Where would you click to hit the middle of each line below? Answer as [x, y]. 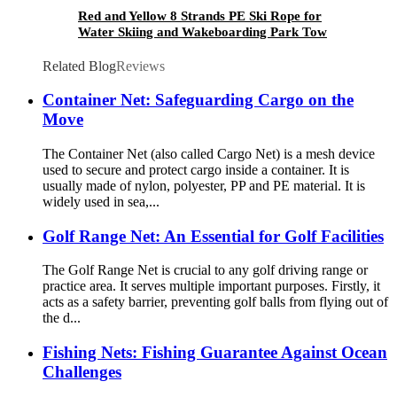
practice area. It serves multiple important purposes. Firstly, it [211, 286]
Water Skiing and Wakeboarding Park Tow [202, 31]
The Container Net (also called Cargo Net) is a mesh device [209, 153]
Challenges [82, 372]
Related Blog [79, 66]
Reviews [140, 66]
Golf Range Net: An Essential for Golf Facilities [213, 236]
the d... [62, 318]
